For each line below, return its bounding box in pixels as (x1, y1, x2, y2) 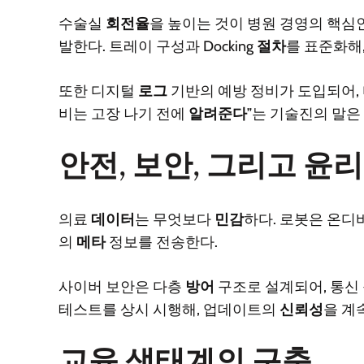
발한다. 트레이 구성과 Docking (58, 37, 257, 55)
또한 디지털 (58, 81, 138, 100)
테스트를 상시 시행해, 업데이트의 (58, 300, 279, 318)
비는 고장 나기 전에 (58, 104, 188, 123)
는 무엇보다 (135, 210, 214, 228)
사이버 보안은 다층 (58, 277, 185, 296)
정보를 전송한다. (106, 232, 218, 251)
